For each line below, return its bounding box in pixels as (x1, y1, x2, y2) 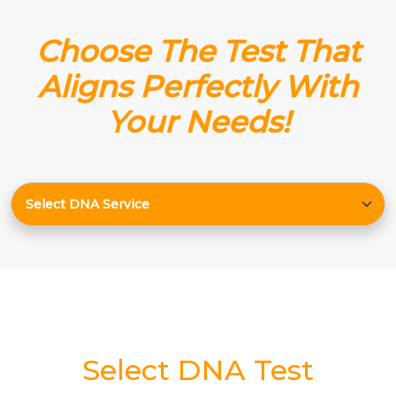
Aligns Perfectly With (38, 68, 358, 105)
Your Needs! (106, 103, 290, 141)
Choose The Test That (35, 33, 361, 70)
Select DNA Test (82, 353, 314, 387)
